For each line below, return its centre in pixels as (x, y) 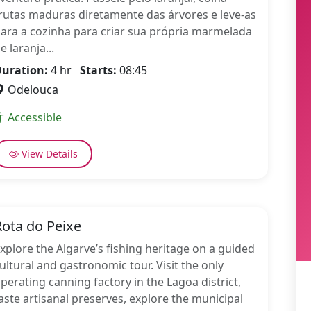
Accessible (35, 117)
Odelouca (32, 90)
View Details (48, 154)
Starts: (99, 70)
